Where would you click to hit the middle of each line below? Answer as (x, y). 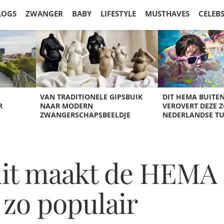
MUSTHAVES (167, 13)
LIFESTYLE (118, 13)
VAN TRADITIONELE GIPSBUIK (91, 97)
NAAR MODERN (66, 106)
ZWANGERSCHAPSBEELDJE (85, 115)
